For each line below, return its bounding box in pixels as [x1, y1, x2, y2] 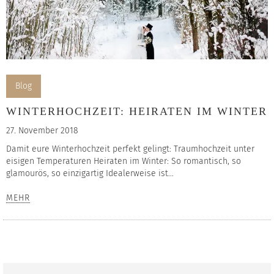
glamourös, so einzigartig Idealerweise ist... [6, 168, 174, 179]
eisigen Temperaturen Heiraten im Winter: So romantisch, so [6, 156, 241, 167]
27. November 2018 [6, 125, 78, 136]
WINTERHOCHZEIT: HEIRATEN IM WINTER [6, 105, 267, 118]
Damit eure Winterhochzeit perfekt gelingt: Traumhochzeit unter [6, 144, 254, 155]
